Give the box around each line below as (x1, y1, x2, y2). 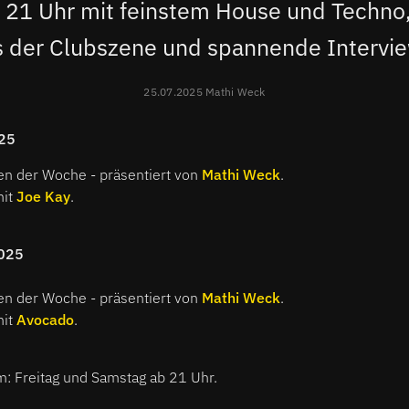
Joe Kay (16, 186, 70, 205)
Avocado (16, 309, 74, 329)
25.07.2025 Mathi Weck (143, 84, 266, 99)
